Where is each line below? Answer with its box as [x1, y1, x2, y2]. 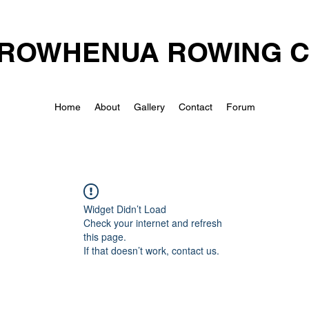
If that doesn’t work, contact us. [83, 243, 219, 257]
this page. [83, 230, 126, 243]
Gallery [133, 101, 165, 112]
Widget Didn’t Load [83, 202, 166, 216]
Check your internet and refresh [83, 216, 222, 230]
